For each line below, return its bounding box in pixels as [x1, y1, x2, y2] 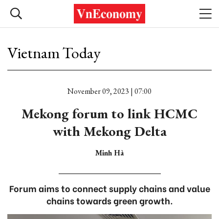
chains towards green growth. [46, 194, 173, 207]
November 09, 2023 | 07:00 [67, 86, 152, 96]
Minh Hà [95, 148, 124, 158]
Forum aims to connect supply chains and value [9, 181, 210, 195]
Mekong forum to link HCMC [22, 105, 197, 122]
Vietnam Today [7, 43, 101, 63]
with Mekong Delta [52, 122, 167, 140]
